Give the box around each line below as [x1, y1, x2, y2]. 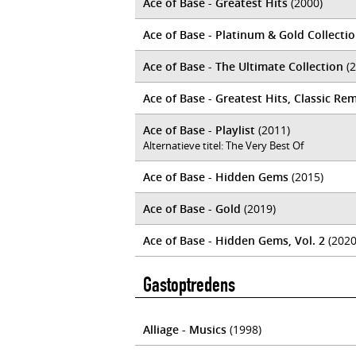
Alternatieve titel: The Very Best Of [143, 138, 304, 153]
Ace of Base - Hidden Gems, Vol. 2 [143, 233, 325, 248]
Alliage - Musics [143, 322, 226, 337]
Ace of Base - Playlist [143, 122, 255, 137]
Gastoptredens [143, 273, 235, 297]
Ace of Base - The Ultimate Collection [143, 59, 343, 74]
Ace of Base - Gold [143, 201, 241, 216]
